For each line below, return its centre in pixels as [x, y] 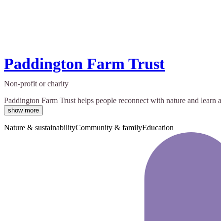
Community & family [109, 128]
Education [158, 128]
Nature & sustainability [40, 128]
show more [23, 110]
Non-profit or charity [36, 84]
